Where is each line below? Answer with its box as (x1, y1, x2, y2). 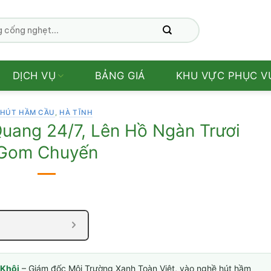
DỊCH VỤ (12, 70, 56, 82)
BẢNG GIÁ (94, 70, 145, 82)
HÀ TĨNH (59, 108, 93, 117)
